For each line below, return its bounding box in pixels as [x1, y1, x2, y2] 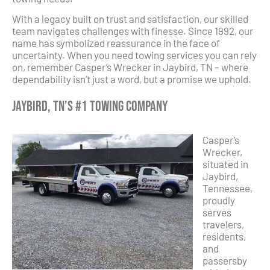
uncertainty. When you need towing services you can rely [12, 49, 257, 61]
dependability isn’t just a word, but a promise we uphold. [12, 73, 251, 86]
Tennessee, [202, 181, 253, 194]
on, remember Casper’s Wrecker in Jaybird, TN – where [12, 61, 248, 74]
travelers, [202, 218, 244, 230]
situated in [202, 157, 248, 170]
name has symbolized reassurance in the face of [12, 37, 220, 49]
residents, [202, 230, 246, 242]
